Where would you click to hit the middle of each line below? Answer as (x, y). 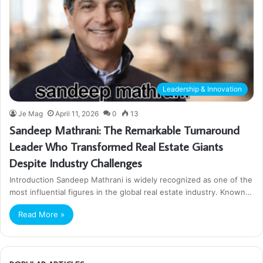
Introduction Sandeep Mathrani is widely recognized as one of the (131, 179)
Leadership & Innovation (202, 89)
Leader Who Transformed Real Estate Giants (116, 146)
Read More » (41, 214)
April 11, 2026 (77, 113)
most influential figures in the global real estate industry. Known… (131, 192)
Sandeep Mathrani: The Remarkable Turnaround (124, 129)
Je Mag (31, 113)
